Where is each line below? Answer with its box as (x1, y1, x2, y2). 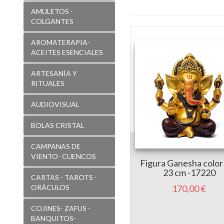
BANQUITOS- (31, 213, 76, 222)
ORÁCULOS (31, 182, 69, 191)
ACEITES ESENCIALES (31, 47, 103, 56)
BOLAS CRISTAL (31, 120, 84, 129)
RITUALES (31, 78, 64, 87)
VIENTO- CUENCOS (31, 151, 96, 160)
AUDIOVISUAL (31, 99, 79, 108)
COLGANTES (31, 16, 73, 25)
